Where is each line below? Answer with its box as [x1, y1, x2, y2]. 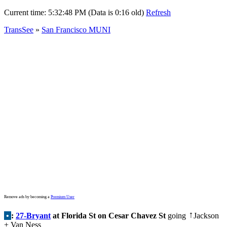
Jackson [194, 211, 219, 220]
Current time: [4, 8, 48, 17]
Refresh [146, 8, 171, 17]
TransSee [4, 25, 33, 34]
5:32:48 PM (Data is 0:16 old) [48, 8, 144, 17]
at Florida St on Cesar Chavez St [51, 211, 166, 220]
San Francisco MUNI [42, 25, 110, 34]
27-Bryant [16, 211, 51, 220]
